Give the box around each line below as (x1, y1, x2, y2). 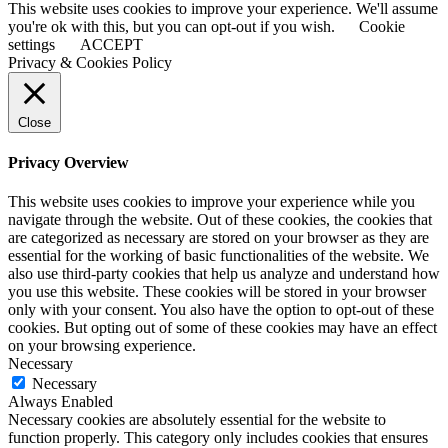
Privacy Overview (8, 154, 129, 172)
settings (8, 35, 55, 53)
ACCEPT (80, 35, 143, 53)
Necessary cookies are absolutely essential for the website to (8, 411, 386, 429)
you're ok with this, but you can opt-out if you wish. (8, 17, 339, 35)
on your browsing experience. (8, 337, 196, 355)
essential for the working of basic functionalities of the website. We (8, 247, 429, 265)
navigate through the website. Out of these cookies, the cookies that (8, 211, 432, 229)
